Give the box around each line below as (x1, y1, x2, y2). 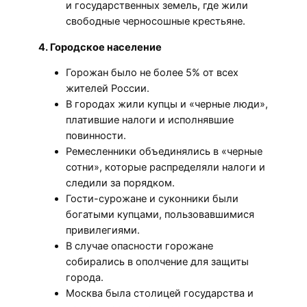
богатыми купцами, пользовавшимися (66, 208, 254, 221)
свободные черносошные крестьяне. (66, 14, 245, 27)
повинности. (66, 130, 126, 143)
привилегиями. (66, 224, 140, 237)
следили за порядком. (66, 177, 175, 190)
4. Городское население (38, 40, 162, 53)
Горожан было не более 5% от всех (66, 66, 238, 79)
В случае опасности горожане (66, 240, 213, 253)
